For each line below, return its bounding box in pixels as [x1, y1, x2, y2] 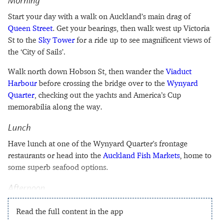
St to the [8, 35, 38, 45]
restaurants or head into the [8, 150, 103, 161]
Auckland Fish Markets [103, 150, 180, 161]
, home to [180, 150, 212, 161]
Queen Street [8, 23, 53, 33]
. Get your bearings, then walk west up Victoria [53, 23, 210, 33]
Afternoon [8, 182, 45, 193]
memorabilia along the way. [8, 102, 102, 112]
